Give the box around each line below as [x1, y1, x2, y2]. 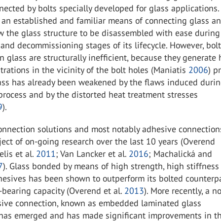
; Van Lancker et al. [56, 148, 129, 159]
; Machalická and [148, 148, 213, 159]
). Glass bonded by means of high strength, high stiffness [3, 160, 220, 172]
